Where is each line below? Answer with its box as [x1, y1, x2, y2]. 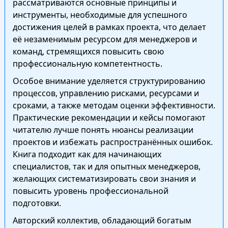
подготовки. [12, 197, 61, 209]
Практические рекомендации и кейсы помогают [12, 112, 206, 123]
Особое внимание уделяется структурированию [12, 75, 205, 87]
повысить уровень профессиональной [12, 185, 168, 196]
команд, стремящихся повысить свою [12, 46, 164, 57]
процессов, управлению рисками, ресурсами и [12, 88, 199, 99]
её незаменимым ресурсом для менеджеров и [12, 34, 197, 45]
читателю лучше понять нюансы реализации [12, 124, 193, 135]
